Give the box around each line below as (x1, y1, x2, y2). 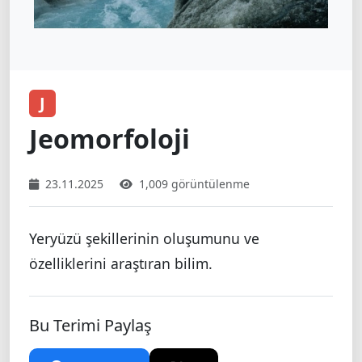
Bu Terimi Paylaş (29, 314, 152, 337)
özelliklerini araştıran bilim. (29, 254, 213, 274)
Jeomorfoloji (29, 121, 190, 157)
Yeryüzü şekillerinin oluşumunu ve (29, 229, 259, 249)
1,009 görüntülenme (139, 176, 250, 192)
